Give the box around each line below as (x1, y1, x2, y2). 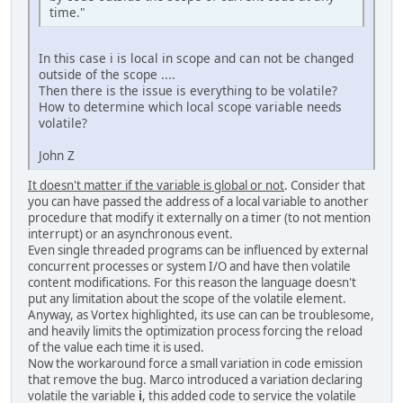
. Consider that (284, 177, 365, 194)
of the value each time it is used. (28, 339, 204, 356)
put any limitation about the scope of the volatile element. (28, 291, 346, 308)
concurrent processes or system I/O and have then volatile (28, 258, 351, 275)
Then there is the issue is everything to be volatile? (39, 82, 341, 100)
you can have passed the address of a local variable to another (28, 193, 369, 210)
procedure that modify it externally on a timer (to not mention (28, 210, 371, 227)
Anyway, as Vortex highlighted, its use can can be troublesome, (28, 307, 374, 324)
